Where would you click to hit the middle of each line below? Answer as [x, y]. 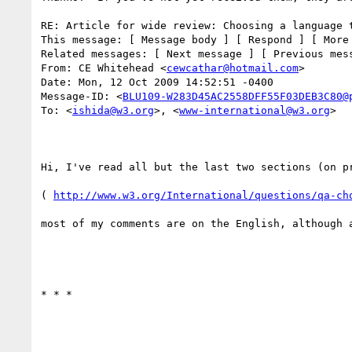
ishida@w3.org [113, 110]
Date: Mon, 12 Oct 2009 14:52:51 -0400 [157, 82]
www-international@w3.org [255, 110]
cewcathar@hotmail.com [233, 68]
